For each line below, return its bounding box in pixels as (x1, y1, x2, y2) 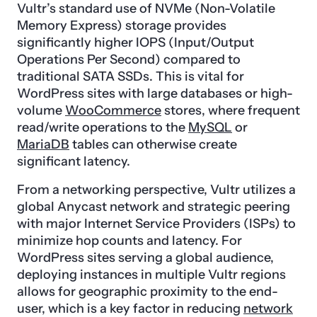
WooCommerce (65, 102, 161, 118)
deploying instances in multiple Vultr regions (17, 266, 286, 282)
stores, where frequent (161, 102, 300, 118)
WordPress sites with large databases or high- (17, 85, 293, 101)
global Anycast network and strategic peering (17, 198, 290, 214)
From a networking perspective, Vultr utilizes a (17, 181, 296, 197)
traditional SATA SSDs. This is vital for (17, 68, 244, 84)
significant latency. (17, 153, 130, 169)
